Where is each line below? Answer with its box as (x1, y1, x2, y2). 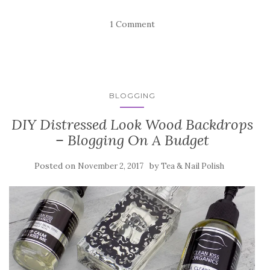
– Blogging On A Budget (55, 131, 209, 149)
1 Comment (109, 19, 155, 30)
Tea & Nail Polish (160, 161, 224, 171)
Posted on (34, 160, 78, 171)
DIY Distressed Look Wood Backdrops (11, 115, 253, 134)
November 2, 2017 (77, 161, 143, 171)
